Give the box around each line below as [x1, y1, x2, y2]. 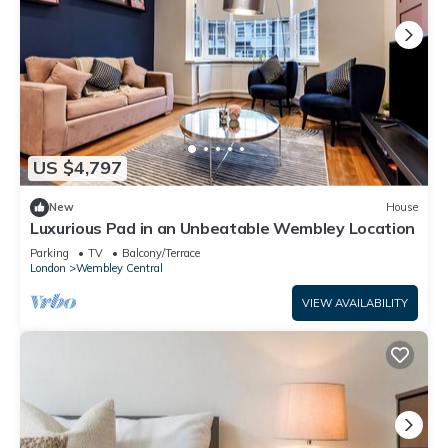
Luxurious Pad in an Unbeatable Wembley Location [30, 217, 415, 238]
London [30, 260, 66, 275]
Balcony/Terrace [122, 245, 200, 260]
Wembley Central [76, 260, 163, 275]
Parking [30, 245, 69, 260]
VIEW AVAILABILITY [302, 295, 408, 310]
